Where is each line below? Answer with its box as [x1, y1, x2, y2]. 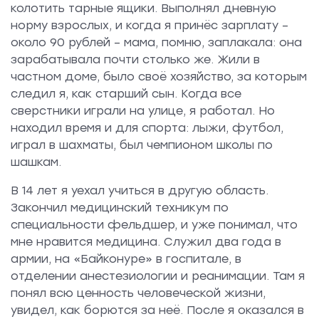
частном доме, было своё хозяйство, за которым [11, 69, 307, 83]
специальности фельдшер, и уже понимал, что [11, 217, 298, 231]
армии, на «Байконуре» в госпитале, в [11, 251, 241, 266]
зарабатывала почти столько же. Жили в [11, 52, 260, 66]
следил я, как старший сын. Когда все [11, 86, 241, 100]
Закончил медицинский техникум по [11, 200, 229, 214]
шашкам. [11, 155, 65, 169]
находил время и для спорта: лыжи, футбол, [11, 120, 283, 135]
